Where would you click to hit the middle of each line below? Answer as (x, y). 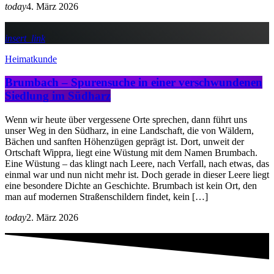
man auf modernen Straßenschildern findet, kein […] (106, 197)
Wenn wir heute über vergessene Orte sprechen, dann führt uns (126, 120)
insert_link (25, 38)
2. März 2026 (52, 217)
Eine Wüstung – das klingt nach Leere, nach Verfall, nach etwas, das (137, 164)
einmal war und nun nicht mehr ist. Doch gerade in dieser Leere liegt (137, 175)
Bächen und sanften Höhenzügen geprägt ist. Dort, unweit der (124, 142)
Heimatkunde (31, 59)
